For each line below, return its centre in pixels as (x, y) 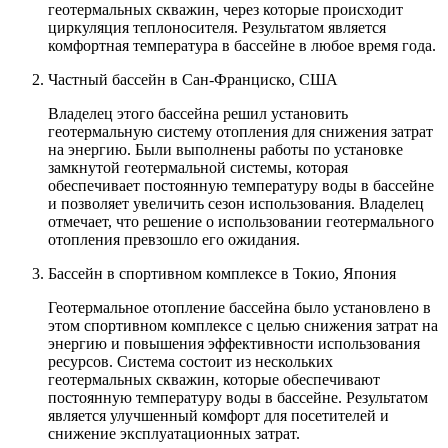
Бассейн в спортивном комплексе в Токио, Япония (222, 274)
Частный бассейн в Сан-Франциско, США (193, 80)
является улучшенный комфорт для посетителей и (218, 416)
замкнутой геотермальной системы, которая (198, 168)
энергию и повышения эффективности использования (234, 344)
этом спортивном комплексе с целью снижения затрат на (243, 326)
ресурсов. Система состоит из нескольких (190, 362)
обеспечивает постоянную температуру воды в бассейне (241, 186)
